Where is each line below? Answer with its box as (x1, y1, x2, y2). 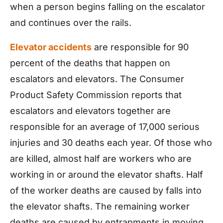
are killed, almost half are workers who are (10, 153, 192, 164)
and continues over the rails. (10, 17, 131, 28)
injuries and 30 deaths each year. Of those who (10, 137, 212, 148)
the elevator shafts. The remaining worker (10, 201, 190, 212)
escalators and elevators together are (10, 105, 171, 116)
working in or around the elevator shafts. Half (10, 169, 203, 180)
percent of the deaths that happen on (10, 57, 170, 68)
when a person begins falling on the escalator (10, 1, 205, 12)
